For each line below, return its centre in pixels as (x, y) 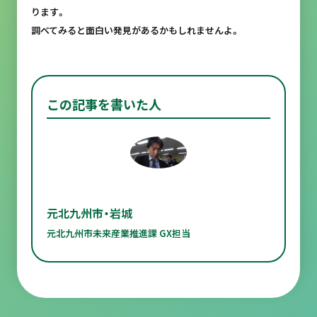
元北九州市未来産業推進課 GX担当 (118, 233)
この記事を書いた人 (104, 104)
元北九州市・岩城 (89, 213)
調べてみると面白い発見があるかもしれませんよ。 (135, 30)
